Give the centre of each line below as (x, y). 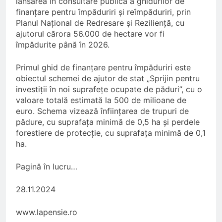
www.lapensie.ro (47, 212)
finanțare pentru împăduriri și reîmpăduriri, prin (103, 12)
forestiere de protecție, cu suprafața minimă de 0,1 (111, 133)
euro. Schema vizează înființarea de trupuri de (102, 111)
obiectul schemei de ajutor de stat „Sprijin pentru (108, 78)
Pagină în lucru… (47, 166)
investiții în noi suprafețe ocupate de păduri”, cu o (109, 89)
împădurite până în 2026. (63, 44)
